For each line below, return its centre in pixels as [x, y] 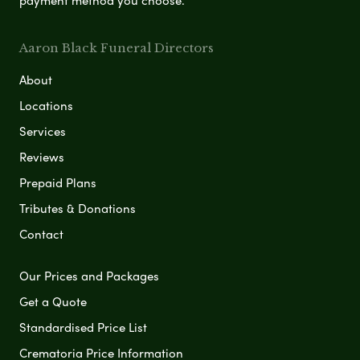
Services [43, 131]
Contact [41, 233]
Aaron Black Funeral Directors [117, 47]
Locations [46, 105]
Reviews [42, 156]
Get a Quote [53, 301]
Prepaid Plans [58, 182]
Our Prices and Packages [89, 275]
